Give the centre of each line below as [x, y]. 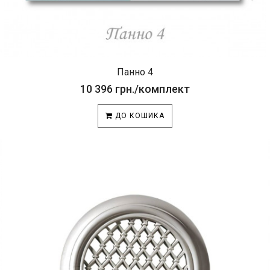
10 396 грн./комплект [135, 89]
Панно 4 [135, 72]
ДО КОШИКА [139, 116]
